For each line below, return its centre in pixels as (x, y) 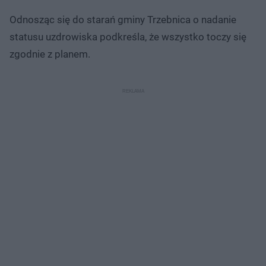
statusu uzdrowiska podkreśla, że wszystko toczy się (128, 37)
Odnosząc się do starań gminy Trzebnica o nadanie (123, 19)
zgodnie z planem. (50, 54)
